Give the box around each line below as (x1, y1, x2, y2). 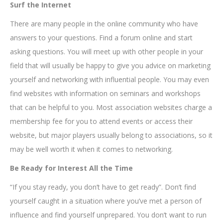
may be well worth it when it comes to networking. (10, 144, 173, 154)
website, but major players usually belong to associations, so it (10, 130, 213, 140)
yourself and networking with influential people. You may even (10, 75, 209, 85)
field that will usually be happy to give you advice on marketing (10, 61, 211, 71)
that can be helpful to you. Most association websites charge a (10, 103, 212, 112)
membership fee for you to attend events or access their (10, 116, 193, 126)
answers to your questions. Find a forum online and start (10, 33, 193, 43)
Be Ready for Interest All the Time (10, 163, 133, 173)
